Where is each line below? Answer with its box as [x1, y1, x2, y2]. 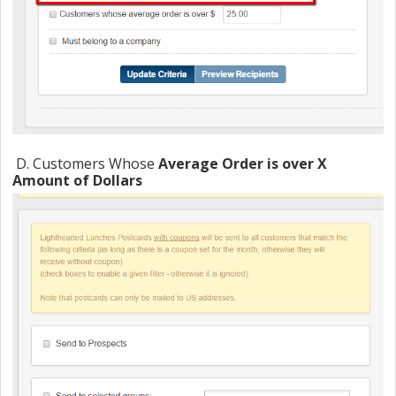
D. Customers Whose [12, 153, 155, 173]
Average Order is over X [155, 153, 327, 173]
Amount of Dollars [12, 170, 142, 190]
